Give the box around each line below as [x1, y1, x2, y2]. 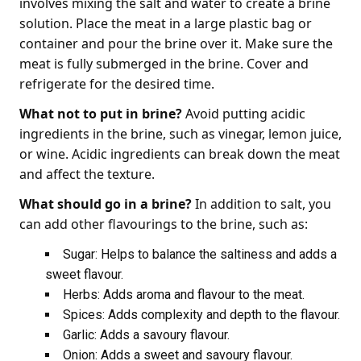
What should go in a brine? [19, 195, 192, 213]
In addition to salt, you [192, 195, 331, 213]
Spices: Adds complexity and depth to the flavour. [63, 307, 340, 322]
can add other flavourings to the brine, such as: [19, 215, 308, 233]
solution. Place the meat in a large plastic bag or [19, 15, 312, 32]
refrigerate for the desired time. [19, 75, 214, 93]
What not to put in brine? [19, 105, 182, 122]
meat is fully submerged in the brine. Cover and [19, 55, 309, 73]
